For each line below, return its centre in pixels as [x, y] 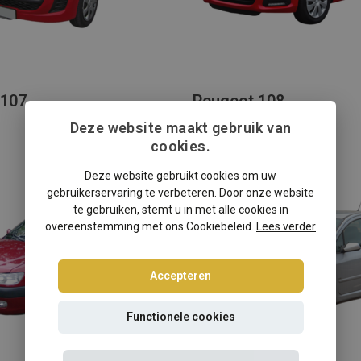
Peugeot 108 [239, 101]
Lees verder [286, 226]
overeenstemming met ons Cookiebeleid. [151, 226]
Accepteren [180, 276]
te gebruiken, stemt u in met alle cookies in [180, 210]
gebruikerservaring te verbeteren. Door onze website [180, 193]
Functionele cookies [180, 317]
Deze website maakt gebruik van [180, 128]
